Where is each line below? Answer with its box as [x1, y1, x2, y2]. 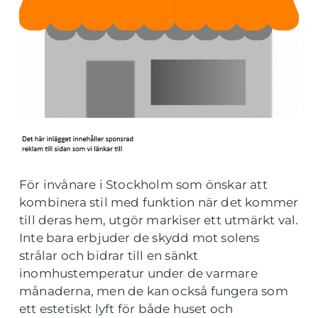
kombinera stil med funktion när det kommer [19, 195, 299, 209]
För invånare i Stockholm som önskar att [19, 177, 268, 192]
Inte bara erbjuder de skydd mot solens [19, 231, 260, 245]
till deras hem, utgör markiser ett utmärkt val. [19, 213, 299, 227]
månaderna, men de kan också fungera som [19, 284, 288, 298]
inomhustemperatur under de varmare [19, 266, 258, 280]
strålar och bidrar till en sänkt [19, 248, 199, 263]
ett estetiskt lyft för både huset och [19, 302, 234, 316]
